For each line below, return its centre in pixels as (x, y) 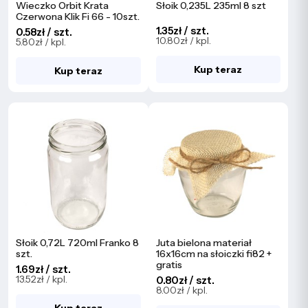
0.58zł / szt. (44, 32)
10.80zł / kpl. (183, 41)
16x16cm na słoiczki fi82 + (213, 253)
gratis (169, 264)
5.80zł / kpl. (41, 42)
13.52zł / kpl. (42, 279)
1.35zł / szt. (182, 31)
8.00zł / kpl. (181, 290)
